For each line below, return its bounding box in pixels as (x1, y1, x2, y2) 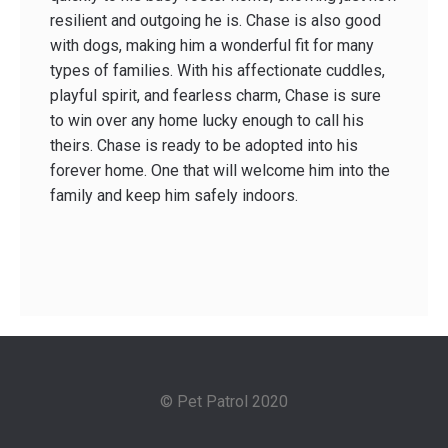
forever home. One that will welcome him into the (50, 161, 390, 181)
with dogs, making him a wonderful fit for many (50, 36, 374, 56)
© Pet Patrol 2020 (160, 392, 288, 412)
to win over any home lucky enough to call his (50, 111, 364, 131)
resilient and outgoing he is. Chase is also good (50, 11, 381, 31)
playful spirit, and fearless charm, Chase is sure (50, 86, 381, 106)
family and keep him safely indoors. (50, 186, 298, 206)
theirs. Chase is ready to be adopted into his (50, 136, 358, 156)
